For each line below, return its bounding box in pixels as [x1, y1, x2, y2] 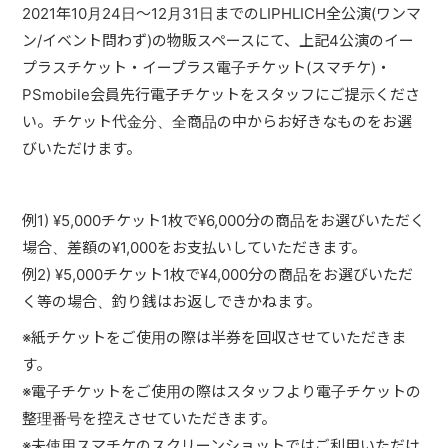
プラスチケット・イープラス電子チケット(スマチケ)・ [22, 58, 392, 77]
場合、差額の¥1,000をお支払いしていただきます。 [22, 238, 367, 257]
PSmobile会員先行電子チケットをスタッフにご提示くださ [22, 85, 421, 104]
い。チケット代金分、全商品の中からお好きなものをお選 [22, 112, 413, 131]
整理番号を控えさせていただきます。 [22, 409, 277, 428]
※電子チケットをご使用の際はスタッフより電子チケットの [22, 382, 422, 401]
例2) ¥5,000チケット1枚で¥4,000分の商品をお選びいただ [22, 265, 414, 284]
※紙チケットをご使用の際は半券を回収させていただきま [22, 328, 407, 347]
